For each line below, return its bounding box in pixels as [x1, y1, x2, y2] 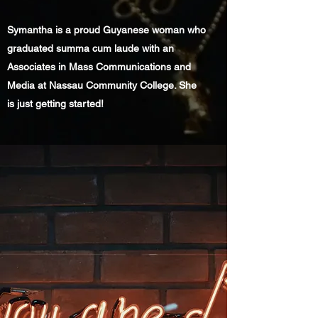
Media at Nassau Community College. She [7, 79, 197, 91]
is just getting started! [7, 98, 104, 109]
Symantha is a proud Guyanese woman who [7, 24, 206, 35]
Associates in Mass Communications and [7, 61, 191, 72]
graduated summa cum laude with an [7, 43, 174, 54]
